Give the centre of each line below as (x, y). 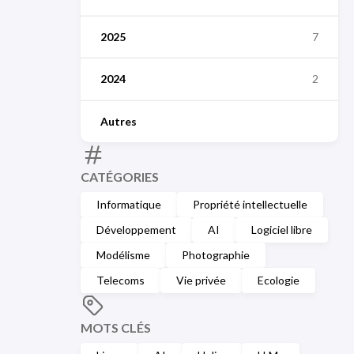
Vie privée (201, 280)
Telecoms (121, 280)
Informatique (129, 204)
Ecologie (279, 280)
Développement (136, 229)
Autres (119, 121)
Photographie (216, 254)
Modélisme (123, 254)
